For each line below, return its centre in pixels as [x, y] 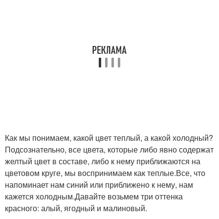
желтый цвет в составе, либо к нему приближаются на [103, 161]
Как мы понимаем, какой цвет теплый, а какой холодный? [109, 138]
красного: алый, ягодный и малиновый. [76, 208]
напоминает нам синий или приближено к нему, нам [99, 185]
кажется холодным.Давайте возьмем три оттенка [94, 197]
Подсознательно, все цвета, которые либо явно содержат [109, 150]
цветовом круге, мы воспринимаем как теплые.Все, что [105, 173]
